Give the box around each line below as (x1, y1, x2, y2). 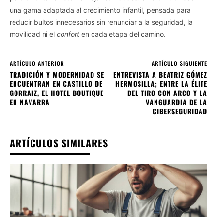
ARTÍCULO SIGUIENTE (151, 59, 207, 67)
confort (57, 30, 79, 38)
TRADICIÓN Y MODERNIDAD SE (10, 69, 104, 79)
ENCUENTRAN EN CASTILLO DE (10, 78, 103, 89)
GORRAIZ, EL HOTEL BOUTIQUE (10, 87, 104, 98)
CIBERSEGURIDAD (152, 106, 207, 116)
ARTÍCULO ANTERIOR (10, 59, 64, 67)
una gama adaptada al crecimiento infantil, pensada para (10, 5, 191, 14)
